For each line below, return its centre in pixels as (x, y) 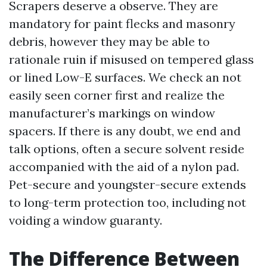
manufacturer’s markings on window (112, 113)
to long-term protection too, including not (128, 202)
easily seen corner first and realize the (117, 95)
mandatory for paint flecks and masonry (122, 24)
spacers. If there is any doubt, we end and (125, 131)
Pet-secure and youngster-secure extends (128, 184)
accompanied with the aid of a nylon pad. (124, 167)
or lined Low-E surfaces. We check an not (125, 77)
